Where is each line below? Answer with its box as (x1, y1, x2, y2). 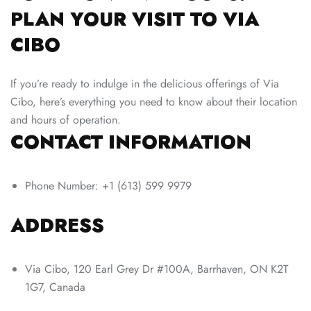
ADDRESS (10, 212, 104, 239)
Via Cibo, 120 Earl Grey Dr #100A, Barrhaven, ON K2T (25, 261, 288, 278)
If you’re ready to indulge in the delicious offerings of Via (10, 76, 279, 92)
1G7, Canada (25, 279, 85, 296)
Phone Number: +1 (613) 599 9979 (25, 178, 192, 194)
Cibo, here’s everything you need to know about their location (10, 94, 297, 110)
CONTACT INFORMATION (10, 128, 251, 156)
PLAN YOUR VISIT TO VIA (10, 6, 259, 33)
